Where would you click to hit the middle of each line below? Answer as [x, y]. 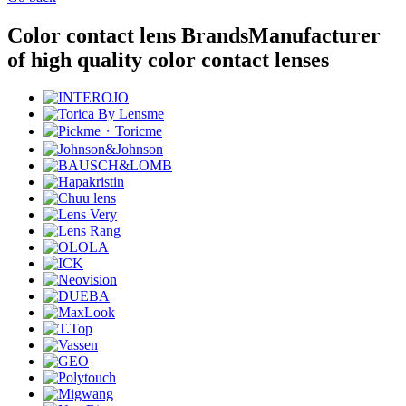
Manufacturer [314, 35]
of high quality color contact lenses [168, 59]
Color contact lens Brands [128, 35]
